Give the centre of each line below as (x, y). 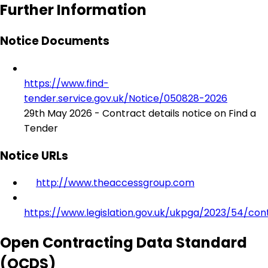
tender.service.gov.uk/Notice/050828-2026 (126, 98)
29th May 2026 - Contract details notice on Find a (140, 113)
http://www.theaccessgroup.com (115, 183)
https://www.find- (66, 83)
